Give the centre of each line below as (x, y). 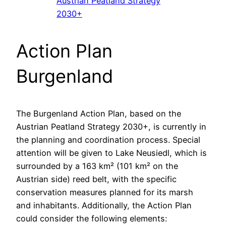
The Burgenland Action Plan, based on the (99, 113)
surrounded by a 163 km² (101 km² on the (97, 166)
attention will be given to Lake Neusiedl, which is (111, 153)
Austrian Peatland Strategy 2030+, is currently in (111, 126)
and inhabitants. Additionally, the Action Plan (104, 205)
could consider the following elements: (92, 218)
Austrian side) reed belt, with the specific (96, 179)
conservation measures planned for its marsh (105, 192)
